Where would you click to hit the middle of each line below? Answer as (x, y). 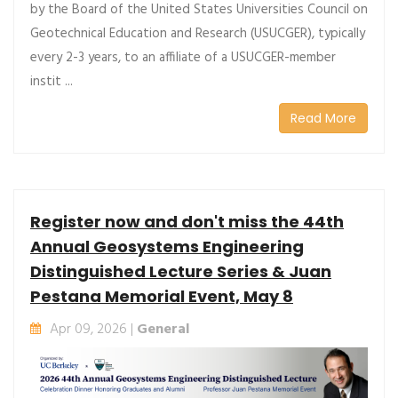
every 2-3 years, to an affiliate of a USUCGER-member (183, 57)
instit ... (52, 81)
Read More (323, 118)
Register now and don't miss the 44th (187, 221)
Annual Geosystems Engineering (167, 246)
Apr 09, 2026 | (93, 329)
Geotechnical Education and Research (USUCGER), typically (198, 33)
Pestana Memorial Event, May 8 (162, 296)
